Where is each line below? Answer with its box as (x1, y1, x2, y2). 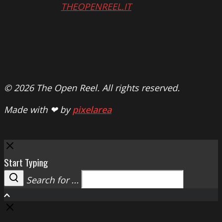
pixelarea (72, 104, 111, 116)
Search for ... (26, 174, 79, 186)
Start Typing (4, 155, 48, 169)
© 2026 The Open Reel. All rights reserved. (4, 82, 180, 94)
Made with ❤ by (4, 104, 72, 116)
